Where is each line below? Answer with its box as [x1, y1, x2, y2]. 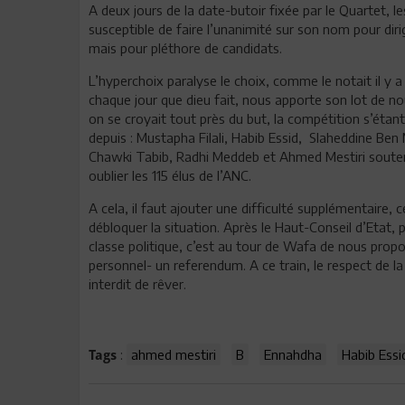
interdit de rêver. [89, 276, 186, 292]
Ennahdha [264, 346, 322, 363]
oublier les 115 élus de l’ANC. [89, 167, 251, 184]
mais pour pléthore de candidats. [89, 40, 282, 56]
